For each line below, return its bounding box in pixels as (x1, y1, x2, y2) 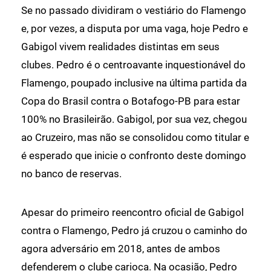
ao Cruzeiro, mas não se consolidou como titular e (21, 131, 249, 143)
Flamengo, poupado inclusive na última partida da (21, 76, 247, 89)
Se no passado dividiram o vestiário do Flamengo (21, 4, 246, 16)
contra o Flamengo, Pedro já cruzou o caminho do (21, 224, 247, 237)
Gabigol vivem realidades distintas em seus (21, 40, 220, 53)
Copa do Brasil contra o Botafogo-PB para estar (21, 94, 240, 107)
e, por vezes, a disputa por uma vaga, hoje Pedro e (21, 22, 248, 34)
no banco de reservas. (21, 167, 122, 180)
